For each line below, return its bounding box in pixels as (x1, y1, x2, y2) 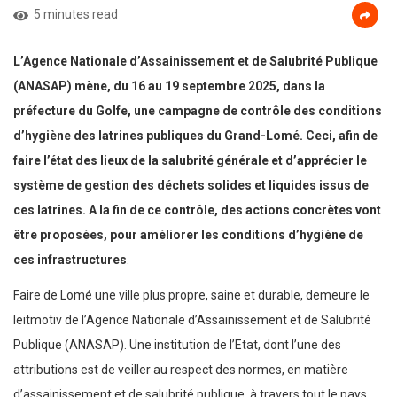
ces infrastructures (13, 253, 127, 268)
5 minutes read (34, 7, 118, 22)
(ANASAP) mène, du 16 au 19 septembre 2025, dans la (13, 79, 325, 94)
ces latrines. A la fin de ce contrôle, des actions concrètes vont (13, 203, 381, 218)
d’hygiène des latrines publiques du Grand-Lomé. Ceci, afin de (13, 128, 378, 144)
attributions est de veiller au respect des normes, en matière (13, 362, 348, 378)
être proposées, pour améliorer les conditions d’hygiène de (13, 228, 363, 243)
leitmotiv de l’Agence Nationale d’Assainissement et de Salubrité (13, 313, 371, 328)
